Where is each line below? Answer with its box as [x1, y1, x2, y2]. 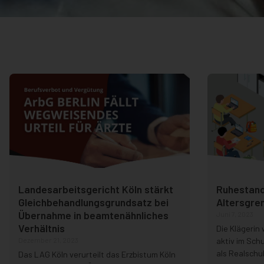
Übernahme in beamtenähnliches [18, 209, 169, 222]
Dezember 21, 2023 [18, 236, 78, 245]
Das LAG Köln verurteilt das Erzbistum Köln [18, 249, 176, 260]
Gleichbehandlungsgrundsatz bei [18, 196, 169, 209]
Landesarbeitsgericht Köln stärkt [18, 183, 173, 196]
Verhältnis [18, 222, 65, 235]
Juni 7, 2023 [216, 210, 253, 219]
